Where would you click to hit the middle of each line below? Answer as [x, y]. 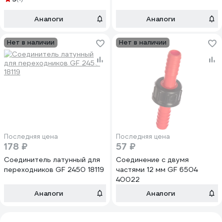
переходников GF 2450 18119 [54, 169]
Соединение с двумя [152, 160]
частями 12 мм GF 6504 [157, 169]
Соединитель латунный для [52, 160]
